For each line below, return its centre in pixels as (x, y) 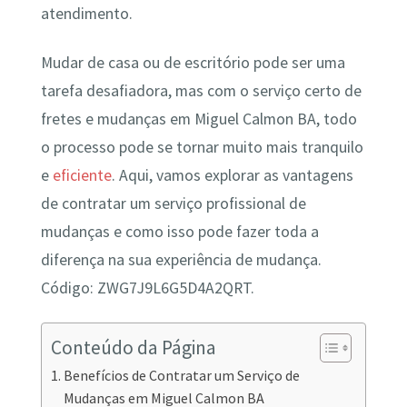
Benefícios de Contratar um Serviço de (181, 376)
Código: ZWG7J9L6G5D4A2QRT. (147, 288)
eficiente (82, 175)
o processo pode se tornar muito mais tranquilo (202, 147)
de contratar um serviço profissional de (173, 203)
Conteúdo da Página (133, 347)
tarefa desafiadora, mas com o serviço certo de (201, 90)
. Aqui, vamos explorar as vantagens (232, 175)
